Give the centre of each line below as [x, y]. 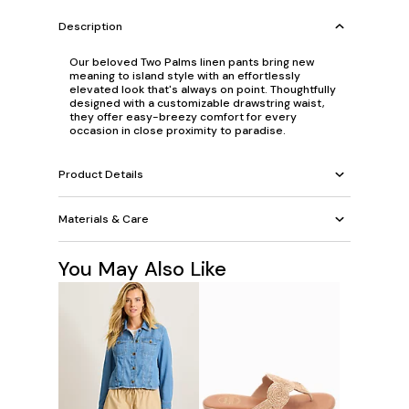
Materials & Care [104, 219]
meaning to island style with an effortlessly [185, 76]
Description [90, 26]
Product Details [101, 174]
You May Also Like [142, 269]
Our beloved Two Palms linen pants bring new [192, 63]
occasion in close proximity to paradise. [178, 131]
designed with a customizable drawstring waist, [197, 104]
